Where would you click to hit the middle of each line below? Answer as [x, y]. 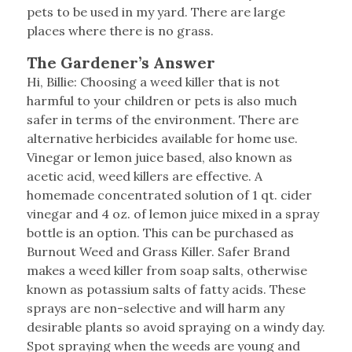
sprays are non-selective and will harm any [155, 308]
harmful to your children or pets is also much [161, 101]
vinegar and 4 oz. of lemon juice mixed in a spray [172, 214]
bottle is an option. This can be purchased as [160, 233]
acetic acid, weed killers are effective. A [144, 176]
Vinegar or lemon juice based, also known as [159, 158]
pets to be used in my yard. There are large [156, 12]
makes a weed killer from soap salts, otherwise [167, 271]
